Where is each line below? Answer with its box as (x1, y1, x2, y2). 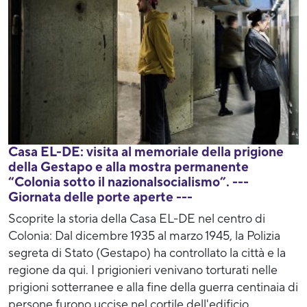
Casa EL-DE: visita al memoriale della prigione (8, 143, 284, 160)
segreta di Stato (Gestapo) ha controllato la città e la (8, 245, 286, 261)
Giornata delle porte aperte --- (8, 188, 193, 206)
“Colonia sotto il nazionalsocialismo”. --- (8, 173, 249, 191)
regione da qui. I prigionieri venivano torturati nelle (8, 262, 278, 278)
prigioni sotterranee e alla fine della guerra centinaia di (8, 279, 298, 295)
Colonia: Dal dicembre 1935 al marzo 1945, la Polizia (8, 228, 280, 244)
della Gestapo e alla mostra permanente (8, 158, 249, 175)
